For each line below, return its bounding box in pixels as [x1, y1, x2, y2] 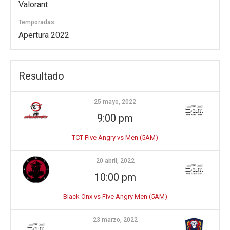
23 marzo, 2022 [92, 216, 138, 223]
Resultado [18, 70, 64, 82]
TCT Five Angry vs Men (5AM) [72, 133, 158, 141]
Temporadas [18, 18, 54, 26]
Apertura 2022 [18, 30, 69, 40]
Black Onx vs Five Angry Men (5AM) [63, 193, 167, 200]
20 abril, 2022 [95, 157, 135, 164]
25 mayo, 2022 [94, 98, 136, 105]
